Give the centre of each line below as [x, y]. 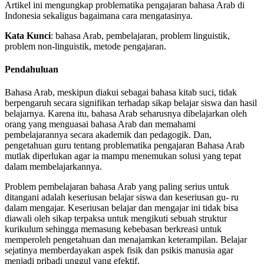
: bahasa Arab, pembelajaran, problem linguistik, [140, 35]
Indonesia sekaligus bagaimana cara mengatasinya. [99, 15]
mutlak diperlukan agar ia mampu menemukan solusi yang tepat [123, 156]
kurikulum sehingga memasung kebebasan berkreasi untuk [113, 229]
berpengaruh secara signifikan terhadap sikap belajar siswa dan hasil [131, 103]
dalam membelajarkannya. [53, 167]
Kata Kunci [28, 35]
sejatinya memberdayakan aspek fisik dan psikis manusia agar [119, 250]
